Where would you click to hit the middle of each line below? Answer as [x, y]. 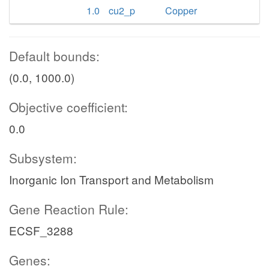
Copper [181, 11]
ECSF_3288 [41, 230]
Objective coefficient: [68, 107]
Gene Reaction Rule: [69, 209]
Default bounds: [54, 56]
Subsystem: [43, 158]
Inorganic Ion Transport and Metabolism [111, 179]
